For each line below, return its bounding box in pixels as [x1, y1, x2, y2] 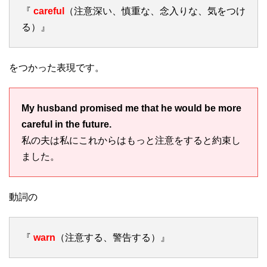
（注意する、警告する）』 [55, 232, 170, 243]
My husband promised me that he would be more [21, 103, 241, 113]
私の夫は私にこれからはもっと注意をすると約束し [21, 135, 241, 145]
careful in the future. [21, 119, 111, 129]
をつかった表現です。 [9, 62, 104, 73]
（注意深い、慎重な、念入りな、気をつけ [64, 5, 246, 16]
